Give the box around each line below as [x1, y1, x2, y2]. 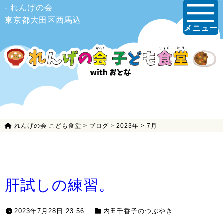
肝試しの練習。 [5, 177, 114, 193]
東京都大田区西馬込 [5, 16, 81, 24]
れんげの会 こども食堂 [14, 122, 81, 129]
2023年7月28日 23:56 [14, 207, 84, 215]
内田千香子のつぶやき [103, 207, 173, 215]
